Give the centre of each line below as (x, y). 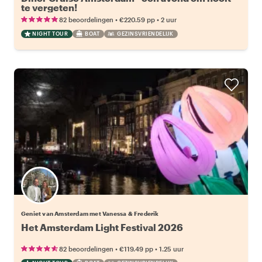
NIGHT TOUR (50, 33)
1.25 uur (171, 249)
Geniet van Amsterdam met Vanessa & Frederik (90, 213)
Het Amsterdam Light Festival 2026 (102, 227)
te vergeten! (49, 7)
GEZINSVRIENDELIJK (145, 33)
